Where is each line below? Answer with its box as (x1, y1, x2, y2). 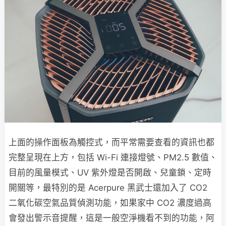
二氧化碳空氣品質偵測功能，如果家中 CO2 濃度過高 (9, 197, 211, 208)
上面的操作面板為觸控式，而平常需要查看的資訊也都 (9, 137, 214, 147)
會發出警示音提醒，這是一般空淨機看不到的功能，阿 (9, 212, 214, 223)
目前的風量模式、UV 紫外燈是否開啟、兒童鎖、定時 (9, 167, 211, 178)
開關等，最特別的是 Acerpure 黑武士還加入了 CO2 (9, 182, 207, 193)
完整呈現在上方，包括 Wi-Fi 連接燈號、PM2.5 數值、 (9, 152, 217, 162)
